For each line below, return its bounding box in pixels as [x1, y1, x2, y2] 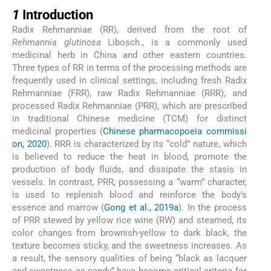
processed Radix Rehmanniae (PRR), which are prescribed [12, 100, 247, 112]
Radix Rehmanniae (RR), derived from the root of [12, 24, 247, 36]
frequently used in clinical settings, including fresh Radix [12, 75, 247, 87]
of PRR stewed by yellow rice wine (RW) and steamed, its [12, 215, 247, 226]
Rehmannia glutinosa [12, 37, 101, 48]
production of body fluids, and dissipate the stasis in [12, 164, 247, 175]
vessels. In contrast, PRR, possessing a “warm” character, [12, 177, 247, 188]
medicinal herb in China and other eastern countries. [12, 50, 247, 61]
